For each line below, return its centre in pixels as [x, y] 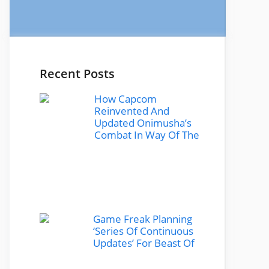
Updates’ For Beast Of [144, 243]
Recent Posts [77, 73]
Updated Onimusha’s [143, 122]
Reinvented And [132, 110]
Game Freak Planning [143, 219]
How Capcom [125, 98]
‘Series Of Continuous [143, 231]
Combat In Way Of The [147, 134]
